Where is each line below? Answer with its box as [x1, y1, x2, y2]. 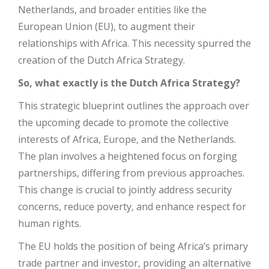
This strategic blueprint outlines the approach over [18, 99, 249, 112]
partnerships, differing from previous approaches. [18, 166, 244, 180]
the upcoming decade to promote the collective [18, 116, 229, 129]
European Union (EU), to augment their [18, 20, 195, 33]
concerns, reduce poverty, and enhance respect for [18, 200, 246, 213]
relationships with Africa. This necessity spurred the [18, 37, 251, 50]
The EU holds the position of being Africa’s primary [18, 240, 248, 253]
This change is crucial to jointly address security [18, 183, 232, 196]
